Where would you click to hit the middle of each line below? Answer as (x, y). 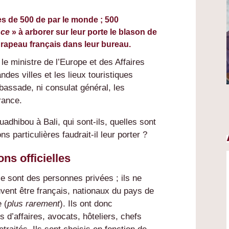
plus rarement (34, 204)
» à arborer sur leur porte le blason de (84, 32)
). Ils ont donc (86, 204)
